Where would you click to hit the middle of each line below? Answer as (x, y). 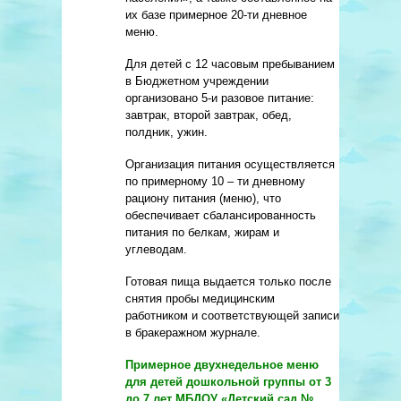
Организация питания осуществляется (230, 165)
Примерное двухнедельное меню (222, 365)
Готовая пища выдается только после (228, 282)
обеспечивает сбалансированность (221, 216)
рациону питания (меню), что (203, 199)
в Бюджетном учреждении (197, 81)
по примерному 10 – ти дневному (215, 182)
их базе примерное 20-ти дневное (216, 15)
